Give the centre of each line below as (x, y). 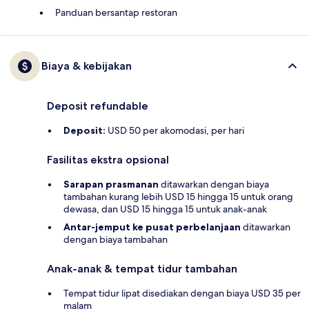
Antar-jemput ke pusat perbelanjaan (152, 227)
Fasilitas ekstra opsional (108, 160)
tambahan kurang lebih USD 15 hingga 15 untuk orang (178, 197)
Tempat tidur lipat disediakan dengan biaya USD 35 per (182, 293)
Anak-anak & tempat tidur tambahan (142, 269)
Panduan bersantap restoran (116, 13)
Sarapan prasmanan (111, 185)
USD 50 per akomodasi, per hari (175, 131)
